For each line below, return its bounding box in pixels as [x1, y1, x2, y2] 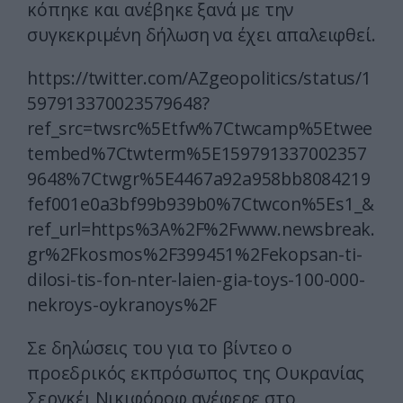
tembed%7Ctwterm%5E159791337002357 [27, 141, 367, 166]
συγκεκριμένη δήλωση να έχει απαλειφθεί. [27, 22, 376, 48]
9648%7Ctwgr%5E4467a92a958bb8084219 [27, 166, 371, 192]
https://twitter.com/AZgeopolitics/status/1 [27, 66, 372, 91]
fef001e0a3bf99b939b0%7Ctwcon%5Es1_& [27, 192, 375, 217]
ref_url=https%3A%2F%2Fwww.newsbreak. [27, 217, 375, 242]
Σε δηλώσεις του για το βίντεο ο [27, 336, 292, 361]
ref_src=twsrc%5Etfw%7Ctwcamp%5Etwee [27, 116, 373, 141]
